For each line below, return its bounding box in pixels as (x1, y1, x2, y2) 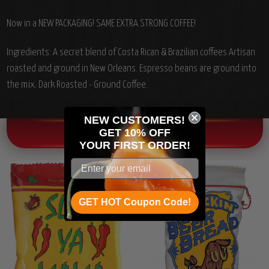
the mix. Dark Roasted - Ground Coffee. (6, 80, 148, 91)
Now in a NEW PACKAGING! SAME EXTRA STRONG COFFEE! (6, 19, 196, 29)
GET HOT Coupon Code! (78, 197, 191, 207)
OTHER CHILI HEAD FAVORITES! (65, 128, 204, 142)
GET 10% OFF (98, 127, 171, 139)
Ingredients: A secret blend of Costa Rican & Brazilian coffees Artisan (6, 47, 255, 58)
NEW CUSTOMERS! (84, 114, 185, 126)
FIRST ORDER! (113, 139, 190, 151)
